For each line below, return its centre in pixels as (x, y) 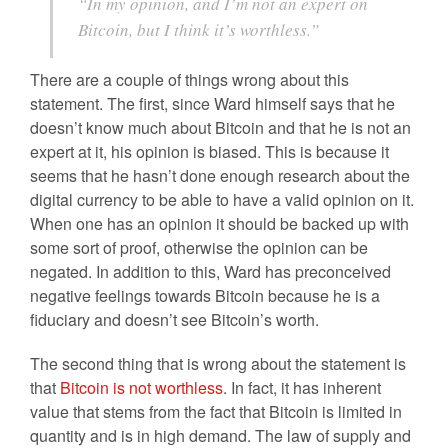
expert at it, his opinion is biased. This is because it (209, 151)
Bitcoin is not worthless (141, 387)
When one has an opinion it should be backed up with (219, 223)
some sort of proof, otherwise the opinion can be (199, 247)
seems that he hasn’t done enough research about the (220, 175)
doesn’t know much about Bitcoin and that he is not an (220, 127)
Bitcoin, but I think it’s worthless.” (198, 29)
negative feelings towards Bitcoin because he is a (205, 295)
